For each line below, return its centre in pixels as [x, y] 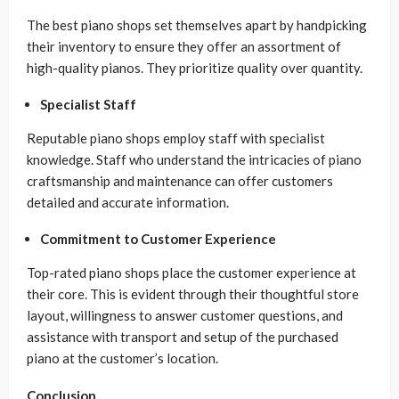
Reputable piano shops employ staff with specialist [176, 138]
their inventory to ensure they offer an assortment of [184, 46]
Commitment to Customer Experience [158, 239]
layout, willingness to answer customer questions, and [185, 315]
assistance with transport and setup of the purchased [183, 337]
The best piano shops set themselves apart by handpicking [197, 25]
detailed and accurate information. [128, 202]
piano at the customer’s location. [122, 358]
